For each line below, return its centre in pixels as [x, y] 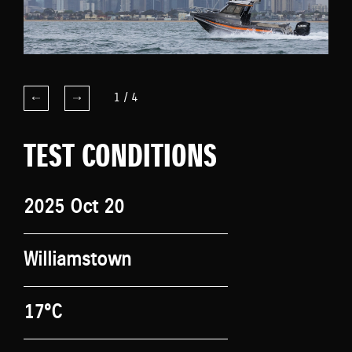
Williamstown [77, 260]
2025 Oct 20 [74, 207]
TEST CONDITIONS [120, 158]
